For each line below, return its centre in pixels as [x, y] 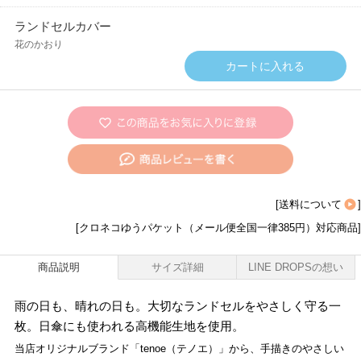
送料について [310, 204]
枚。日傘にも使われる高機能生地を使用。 [129, 326]
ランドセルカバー [62, 26]
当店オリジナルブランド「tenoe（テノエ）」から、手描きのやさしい [179, 349]
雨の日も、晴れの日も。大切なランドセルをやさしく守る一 [177, 306]
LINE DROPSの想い [296, 268]
